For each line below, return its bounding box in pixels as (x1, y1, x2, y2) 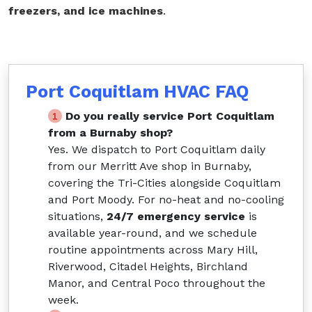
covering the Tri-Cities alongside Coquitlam (48, 176, 281, 190)
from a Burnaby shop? (48, 126, 173, 140)
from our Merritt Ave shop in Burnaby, (48, 159, 251, 173)
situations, (48, 210, 107, 224)
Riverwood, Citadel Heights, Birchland (48, 260, 248, 274)
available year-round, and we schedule (48, 226, 257, 240)
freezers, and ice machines (8, 4, 163, 18)
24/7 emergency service (107, 210, 245, 224)
